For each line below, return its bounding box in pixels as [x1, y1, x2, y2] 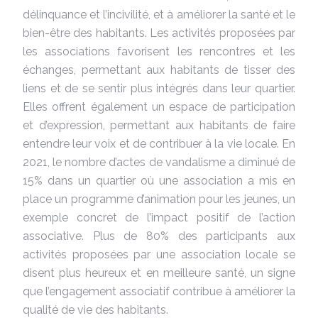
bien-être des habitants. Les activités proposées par [23, 26, 295, 40]
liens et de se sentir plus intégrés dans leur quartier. [23, 81, 295, 95]
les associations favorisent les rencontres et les [23, 44, 295, 58]
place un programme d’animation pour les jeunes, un [23, 192, 295, 206]
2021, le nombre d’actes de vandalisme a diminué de [23, 155, 295, 169]
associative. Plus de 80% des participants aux [23, 229, 295, 243]
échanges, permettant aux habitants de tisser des [23, 62, 295, 77]
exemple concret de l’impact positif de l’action [23, 210, 295, 224]
